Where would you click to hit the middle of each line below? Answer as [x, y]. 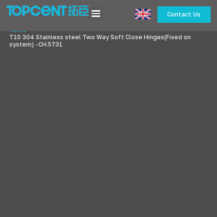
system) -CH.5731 [36, 45]
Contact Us [184, 15]
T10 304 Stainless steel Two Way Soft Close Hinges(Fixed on [100, 37]
